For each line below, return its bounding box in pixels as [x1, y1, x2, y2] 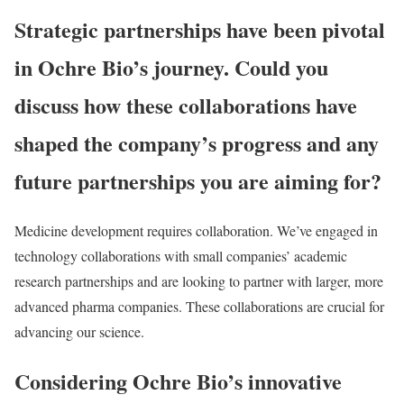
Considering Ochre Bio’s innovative [14, 364, 342, 397]
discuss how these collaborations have [14, 88, 357, 121]
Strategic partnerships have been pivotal [14, 13, 385, 45]
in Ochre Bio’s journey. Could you [14, 50, 328, 83]
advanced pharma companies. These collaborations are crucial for [14, 296, 384, 316]
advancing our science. [14, 321, 144, 341]
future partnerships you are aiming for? [14, 164, 381, 197]
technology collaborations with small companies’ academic [14, 245, 347, 265]
